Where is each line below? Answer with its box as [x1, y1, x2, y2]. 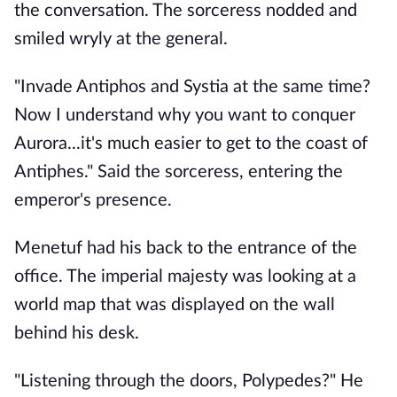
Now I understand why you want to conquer [14, 106, 355, 124]
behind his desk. [14, 324, 139, 342]
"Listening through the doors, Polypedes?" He [14, 372, 363, 390]
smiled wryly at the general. [14, 30, 228, 48]
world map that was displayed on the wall [14, 296, 335, 314]
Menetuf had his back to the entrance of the [14, 239, 357, 257]
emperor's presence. [14, 191, 172, 209]
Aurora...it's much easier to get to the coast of [14, 135, 368, 152]
